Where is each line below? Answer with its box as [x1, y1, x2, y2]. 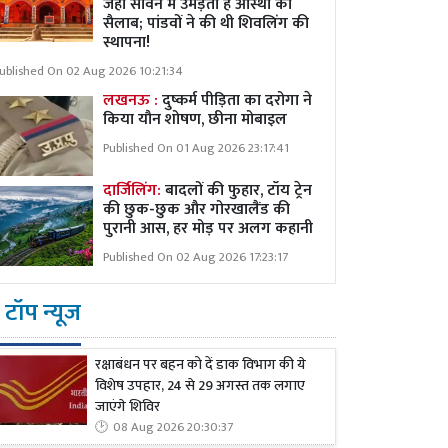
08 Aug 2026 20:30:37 [113, 417, 233, 439]
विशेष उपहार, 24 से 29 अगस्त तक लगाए [95, 374, 305, 399]
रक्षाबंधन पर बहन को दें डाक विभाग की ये [95, 353, 306, 378]
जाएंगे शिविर [95, 395, 160, 420]
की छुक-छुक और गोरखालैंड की [103, 196, 290, 223]
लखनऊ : [103, 87, 162, 114]
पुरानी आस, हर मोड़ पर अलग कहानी [103, 215, 313, 242]
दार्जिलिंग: [103, 177, 165, 204]
